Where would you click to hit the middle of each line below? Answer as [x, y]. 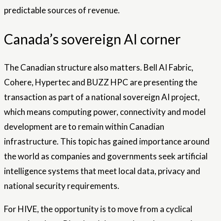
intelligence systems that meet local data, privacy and [102, 171]
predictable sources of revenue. [62, 10]
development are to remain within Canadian [84, 126]
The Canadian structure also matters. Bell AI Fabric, [99, 67]
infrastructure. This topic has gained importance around [107, 141]
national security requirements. [62, 185]
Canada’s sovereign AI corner [92, 39]
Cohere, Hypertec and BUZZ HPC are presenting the [101, 82]
